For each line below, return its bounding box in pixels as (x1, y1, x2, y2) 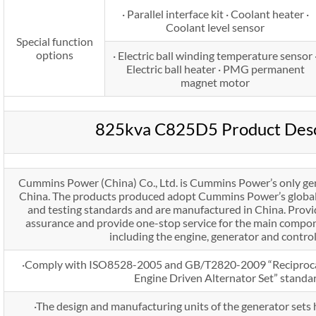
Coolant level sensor (166, 20, 265, 34)
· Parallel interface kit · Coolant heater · (121, 6, 309, 20)
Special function (16, 34, 93, 48)
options (35, 47, 73, 61)
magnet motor (181, 75, 250, 89)
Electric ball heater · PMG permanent (126, 61, 305, 75)
